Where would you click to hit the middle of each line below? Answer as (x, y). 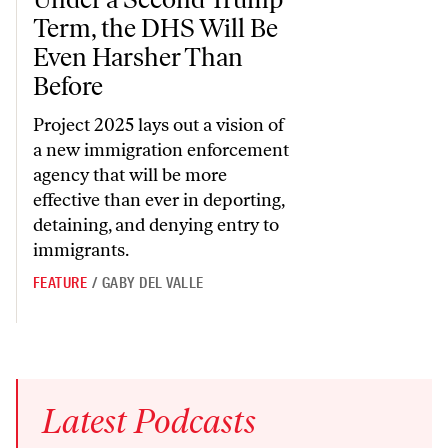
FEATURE (60, 283)
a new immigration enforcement (161, 150)
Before (68, 86)
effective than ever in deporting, (158, 200)
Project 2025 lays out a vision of (158, 125)
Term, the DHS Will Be (155, 28)
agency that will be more (130, 175)
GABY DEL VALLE (152, 283)
